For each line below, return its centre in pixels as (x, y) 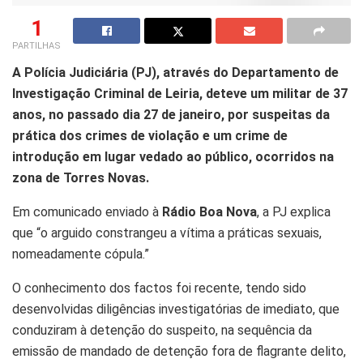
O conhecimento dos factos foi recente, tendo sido (159, 288)
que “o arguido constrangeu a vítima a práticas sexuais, (167, 233)
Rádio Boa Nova (209, 211)
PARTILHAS (36, 45)
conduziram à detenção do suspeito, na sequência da (162, 330)
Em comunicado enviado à (87, 211)
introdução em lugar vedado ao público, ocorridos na (173, 156)
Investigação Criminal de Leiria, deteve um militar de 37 (180, 93)
